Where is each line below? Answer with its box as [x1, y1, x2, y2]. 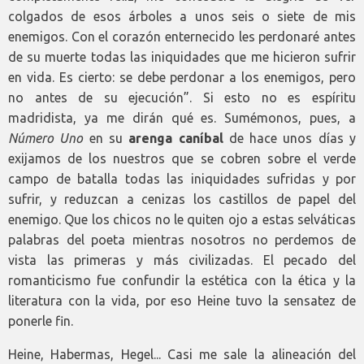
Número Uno [8, 131, 84, 145]
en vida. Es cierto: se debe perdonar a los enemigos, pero [8, 70, 356, 84]
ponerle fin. [8, 314, 73, 328]
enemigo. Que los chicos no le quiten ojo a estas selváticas [8, 212, 356, 227]
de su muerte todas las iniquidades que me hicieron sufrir [8, 50, 356, 64]
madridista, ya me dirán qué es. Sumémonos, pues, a [8, 110, 356, 125]
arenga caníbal [128, 131, 223, 145]
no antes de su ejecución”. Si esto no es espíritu [8, 90, 356, 105]
